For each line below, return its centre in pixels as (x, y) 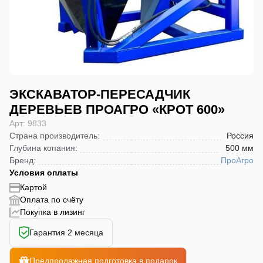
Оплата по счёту (52, 200)
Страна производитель (53, 136)
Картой (33, 187)
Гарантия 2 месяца (66, 232)
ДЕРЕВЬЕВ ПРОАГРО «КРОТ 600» (117, 109)
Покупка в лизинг (53, 212)
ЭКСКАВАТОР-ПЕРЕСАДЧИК (100, 94)
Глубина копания (42, 148)
